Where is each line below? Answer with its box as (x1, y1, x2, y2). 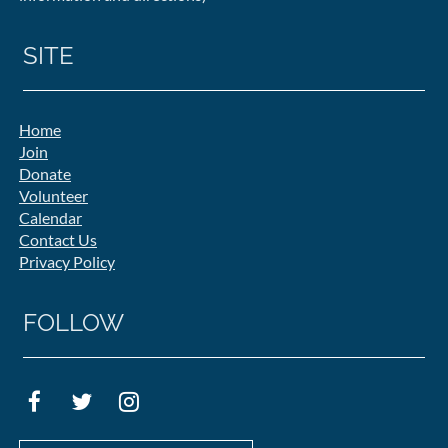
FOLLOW (23, 307, 124, 337)
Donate (19, 163, 71, 183)
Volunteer (19, 185, 88, 205)
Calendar (19, 207, 82, 227)
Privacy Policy (19, 251, 115, 271)
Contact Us (19, 229, 97, 249)
